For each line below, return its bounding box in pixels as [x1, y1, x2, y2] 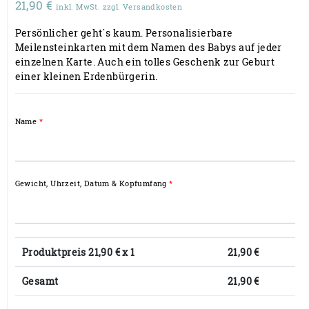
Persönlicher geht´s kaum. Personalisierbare [14, 26, 233, 39]
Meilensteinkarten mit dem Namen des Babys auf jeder [14, 40, 282, 54]
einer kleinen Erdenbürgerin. [14, 69, 158, 83]
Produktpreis [22, 245, 89, 259]
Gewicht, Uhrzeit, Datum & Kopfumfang [14, 177, 167, 188]
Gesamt [22, 274, 59, 288]
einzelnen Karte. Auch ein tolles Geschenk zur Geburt [14, 54, 275, 68]
